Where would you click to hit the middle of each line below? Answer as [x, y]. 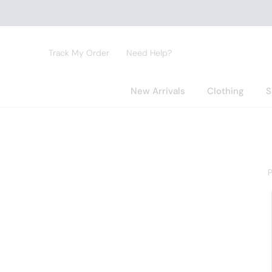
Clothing [225, 91]
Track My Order [79, 53]
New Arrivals [158, 91]
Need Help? [149, 53]
